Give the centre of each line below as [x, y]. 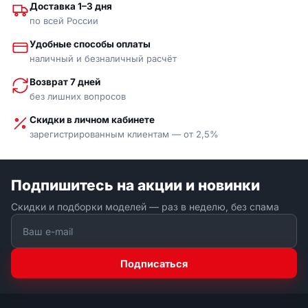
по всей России [64, 21]
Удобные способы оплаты [90, 44]
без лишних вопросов [78, 97]
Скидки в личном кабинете [92, 120]
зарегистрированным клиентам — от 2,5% [124, 134]
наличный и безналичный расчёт [103, 59]
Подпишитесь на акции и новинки [135, 186]
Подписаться [154, 263]
